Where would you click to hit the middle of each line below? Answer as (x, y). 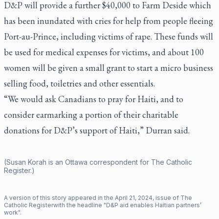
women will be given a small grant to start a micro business (109, 67)
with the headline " (80, 205)
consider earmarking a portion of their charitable (91, 114)
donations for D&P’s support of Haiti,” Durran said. (97, 130)
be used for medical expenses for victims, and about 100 (104, 52)
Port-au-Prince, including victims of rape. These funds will (109, 36)
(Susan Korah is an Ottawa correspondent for (77, 162)
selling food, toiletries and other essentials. (79, 83)
